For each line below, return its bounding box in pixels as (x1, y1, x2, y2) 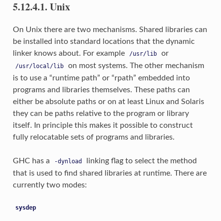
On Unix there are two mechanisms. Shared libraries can (12, 25, 207, 34)
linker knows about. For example (12, 49, 127, 57)
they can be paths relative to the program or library (12, 109, 189, 117)
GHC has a (12, 156, 52, 165)
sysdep (15, 204, 36, 211)
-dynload (54, 157, 82, 165)
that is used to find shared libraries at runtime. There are (12, 169, 207, 177)
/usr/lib (129, 50, 157, 57)
